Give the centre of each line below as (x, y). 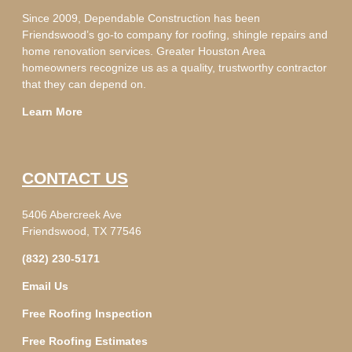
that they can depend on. (84, 84)
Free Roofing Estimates (85, 341)
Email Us (45, 286)
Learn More (52, 111)
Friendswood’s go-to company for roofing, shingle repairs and (175, 34)
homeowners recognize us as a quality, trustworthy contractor (174, 67)
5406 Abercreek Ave (72, 214)
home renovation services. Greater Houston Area (144, 51)
